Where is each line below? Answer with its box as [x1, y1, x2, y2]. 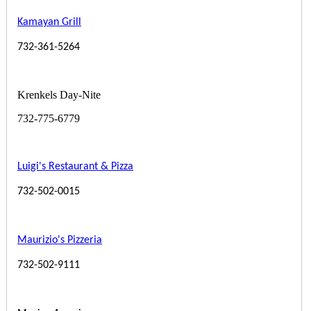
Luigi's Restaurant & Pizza [17, 160, 133, 172]
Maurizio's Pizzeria [17, 234, 102, 246]
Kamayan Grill [17, 16, 81, 28]
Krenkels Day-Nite [17, 88, 101, 101]
